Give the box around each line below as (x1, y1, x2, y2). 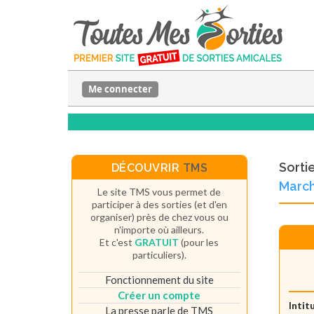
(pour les (179, 235, 219, 248)
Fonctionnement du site (104, 273, 214, 286)
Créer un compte (118, 288, 201, 301)
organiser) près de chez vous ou (90, 210, 228, 223)
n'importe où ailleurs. (114, 223, 205, 235)
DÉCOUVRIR (111, 161, 183, 175)
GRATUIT (135, 235, 179, 248)
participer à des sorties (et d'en (91, 198, 227, 210)
